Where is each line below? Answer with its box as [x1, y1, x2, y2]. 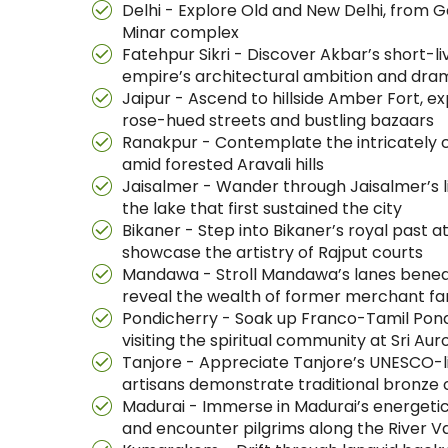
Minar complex [122, 21, 239, 44]
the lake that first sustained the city [122, 197, 402, 220]
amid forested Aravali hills [122, 153, 324, 176]
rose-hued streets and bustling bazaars [122, 109, 434, 132]
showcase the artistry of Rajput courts [122, 241, 423, 264]
